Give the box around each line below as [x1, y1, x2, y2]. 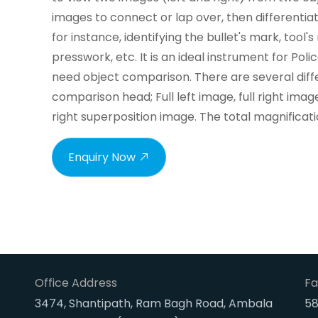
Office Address [35, 275, 117, 291]
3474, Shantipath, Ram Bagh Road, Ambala [35, 295, 273, 312]
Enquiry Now [68, 148, 136, 165]
